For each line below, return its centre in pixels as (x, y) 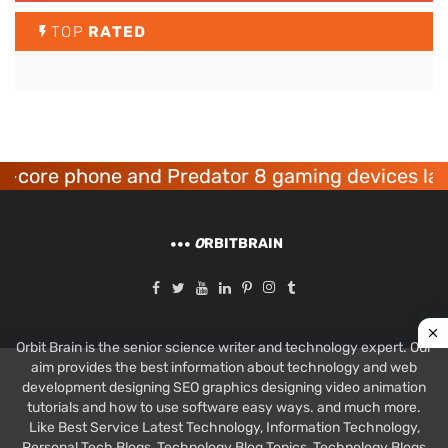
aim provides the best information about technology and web (224, 367)
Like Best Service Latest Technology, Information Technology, (224, 427)
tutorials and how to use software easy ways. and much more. (224, 407)
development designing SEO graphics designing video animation (224, 387)
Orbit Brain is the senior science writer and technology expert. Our (224, 347)
